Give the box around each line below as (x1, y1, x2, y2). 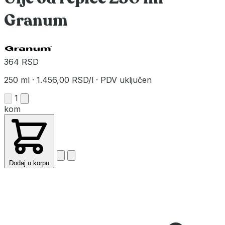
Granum (4, 10, 68, 32)
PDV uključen (98, 74, 152, 85)
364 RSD (4, 56, 39, 67)
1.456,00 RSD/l (37, 74, 93, 85)
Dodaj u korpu (9, 159, 49, 167)
